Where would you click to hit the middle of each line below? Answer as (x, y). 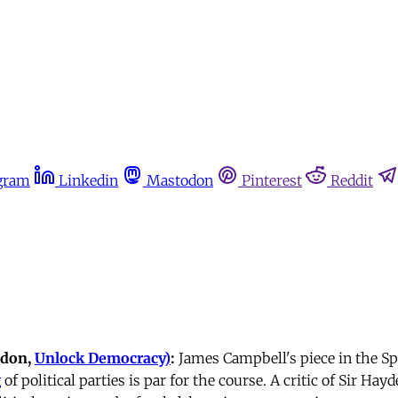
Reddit (352, 180)
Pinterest (272, 180)
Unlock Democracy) (103, 358)
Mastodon (180, 180)
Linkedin (88, 180)
